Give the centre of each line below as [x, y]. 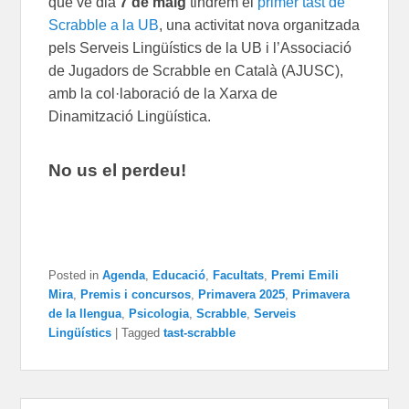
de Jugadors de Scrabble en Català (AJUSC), [196, 70]
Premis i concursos [136, 294]
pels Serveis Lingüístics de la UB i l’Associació [200, 47]
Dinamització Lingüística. [130, 116]
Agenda [124, 275]
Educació [179, 275]
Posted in [74, 275]
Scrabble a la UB [104, 25]
